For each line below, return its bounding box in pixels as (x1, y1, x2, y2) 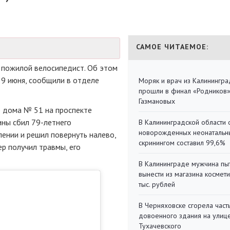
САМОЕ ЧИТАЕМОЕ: (136, 42, 208, 51)
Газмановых (139, 97, 175, 106)
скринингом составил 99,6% (139, 138, 225, 147)
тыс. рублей (139, 180, 175, 189)
